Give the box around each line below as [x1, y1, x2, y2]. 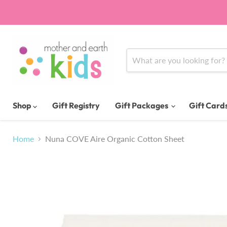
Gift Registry [52, 100, 100, 110]
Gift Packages [115, 100, 170, 110]
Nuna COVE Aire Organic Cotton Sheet [45, 134, 184, 143]
